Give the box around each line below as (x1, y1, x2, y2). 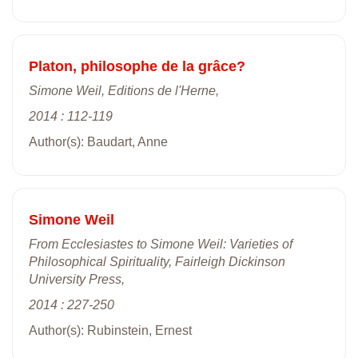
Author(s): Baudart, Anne (29, 134, 168, 149)
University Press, (29, 272, 125, 286)
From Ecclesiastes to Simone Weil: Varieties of (29, 237, 292, 251)
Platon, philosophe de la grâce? (29, 58, 245, 74)
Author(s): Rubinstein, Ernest (29, 323, 192, 337)
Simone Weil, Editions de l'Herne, (29, 83, 219, 97)
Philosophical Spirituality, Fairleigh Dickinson (29, 254, 285, 268)
